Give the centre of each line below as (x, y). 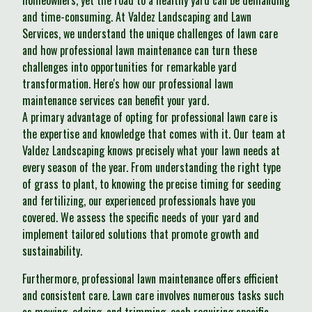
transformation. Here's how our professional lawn (128, 84)
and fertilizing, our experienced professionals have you (139, 201)
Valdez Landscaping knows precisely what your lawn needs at (151, 151)
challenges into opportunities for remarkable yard (130, 67)
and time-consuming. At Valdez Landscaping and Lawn (137, 17)
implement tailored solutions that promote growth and (141, 234)
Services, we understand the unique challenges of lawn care (150, 34)
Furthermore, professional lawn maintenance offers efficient (150, 279)
